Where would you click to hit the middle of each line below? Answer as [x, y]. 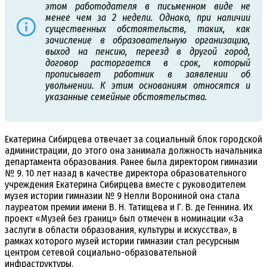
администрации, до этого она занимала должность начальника [133, 151]
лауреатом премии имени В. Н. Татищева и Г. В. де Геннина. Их [129, 207]
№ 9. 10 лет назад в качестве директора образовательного [126, 173]
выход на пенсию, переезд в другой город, [148, 52]
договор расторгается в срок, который [148, 63]
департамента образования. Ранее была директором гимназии [131, 162]
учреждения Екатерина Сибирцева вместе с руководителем [125, 185]
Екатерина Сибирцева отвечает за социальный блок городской [133, 139]
